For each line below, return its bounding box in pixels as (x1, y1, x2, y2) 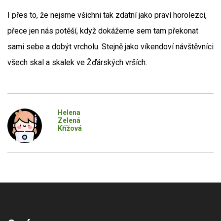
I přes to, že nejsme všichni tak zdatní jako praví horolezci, (7, 10, 207, 20)
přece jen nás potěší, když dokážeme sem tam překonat (7, 26, 198, 36)
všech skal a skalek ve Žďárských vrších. (7, 58, 147, 67)
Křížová (57, 124, 82, 132)
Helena (57, 109, 80, 116)
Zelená (57, 116, 80, 124)
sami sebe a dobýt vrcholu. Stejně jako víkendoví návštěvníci (7, 42, 214, 51)
